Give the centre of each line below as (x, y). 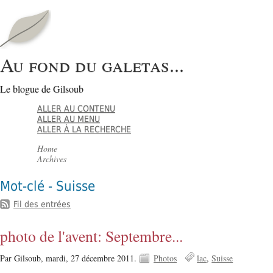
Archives (52, 159)
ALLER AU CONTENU (76, 109)
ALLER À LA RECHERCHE (84, 129)
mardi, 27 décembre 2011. (92, 258)
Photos (165, 258)
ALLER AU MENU (69, 119)
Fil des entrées (42, 204)
